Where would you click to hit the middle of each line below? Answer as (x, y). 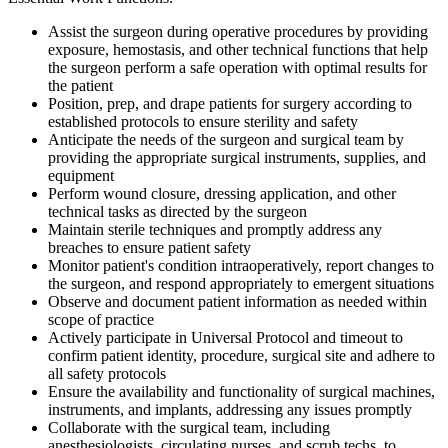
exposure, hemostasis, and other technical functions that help (238, 49)
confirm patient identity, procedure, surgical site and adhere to (241, 355)
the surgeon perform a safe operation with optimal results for (237, 67)
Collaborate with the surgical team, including (189, 427)
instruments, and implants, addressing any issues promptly (230, 409)
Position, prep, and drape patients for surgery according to (230, 103)
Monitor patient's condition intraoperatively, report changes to (241, 265)
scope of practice (101, 319)
